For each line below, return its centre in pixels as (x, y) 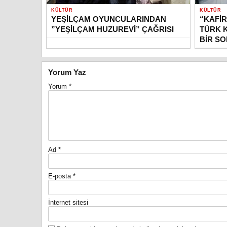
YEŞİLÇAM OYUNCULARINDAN (109, 19)
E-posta (61, 176)
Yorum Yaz (67, 72)
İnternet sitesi (68, 202)
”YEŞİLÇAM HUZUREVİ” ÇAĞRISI (112, 29)
